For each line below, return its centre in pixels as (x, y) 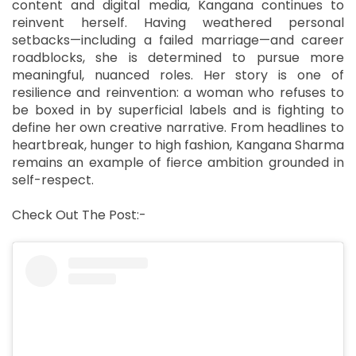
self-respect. (53, 180)
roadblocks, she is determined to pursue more (178, 57)
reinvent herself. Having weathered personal (178, 22)
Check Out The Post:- (81, 215)
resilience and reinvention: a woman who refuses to (178, 92)
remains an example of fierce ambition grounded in (178, 162)
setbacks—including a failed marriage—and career (178, 40)
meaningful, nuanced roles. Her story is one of (178, 75)
